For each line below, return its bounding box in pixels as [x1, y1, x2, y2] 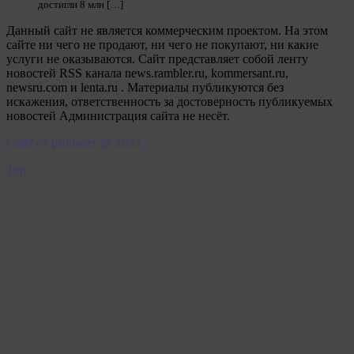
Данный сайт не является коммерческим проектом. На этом [6, 24, 328, 37]
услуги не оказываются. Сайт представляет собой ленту [6, 52, 308, 66]
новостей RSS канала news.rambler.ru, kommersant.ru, [6, 66, 288, 80]
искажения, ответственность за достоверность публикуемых [6, 95, 333, 108]
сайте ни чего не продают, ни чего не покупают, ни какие [6, 38, 318, 51]
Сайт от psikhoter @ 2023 [6, 136, 141, 149]
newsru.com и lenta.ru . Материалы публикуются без [6, 81, 284, 94]
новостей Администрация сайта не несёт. [6, 109, 230, 122]
